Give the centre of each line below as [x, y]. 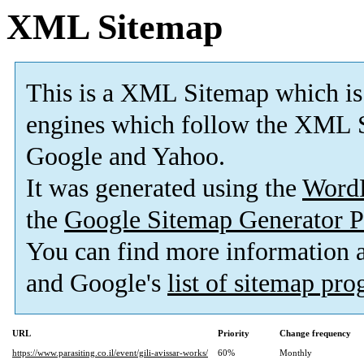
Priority [234, 334]
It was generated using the [164, 188]
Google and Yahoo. [126, 157]
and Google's [97, 284]
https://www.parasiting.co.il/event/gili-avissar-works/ [110, 353]
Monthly [296, 353]
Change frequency [315, 334]
